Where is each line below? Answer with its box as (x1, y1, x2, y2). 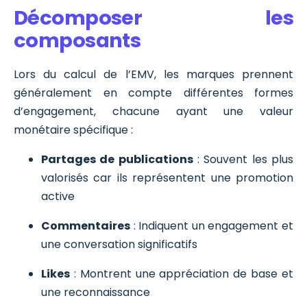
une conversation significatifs (41, 236, 197, 252)
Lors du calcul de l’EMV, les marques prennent (14, 66, 293, 82)
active (41, 188, 75, 204)
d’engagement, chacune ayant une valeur (14, 103, 293, 119)
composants (14, 26, 141, 54)
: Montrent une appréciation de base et (70, 265, 293, 282)
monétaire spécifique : (14, 121, 133, 138)
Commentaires (41, 217, 130, 234)
